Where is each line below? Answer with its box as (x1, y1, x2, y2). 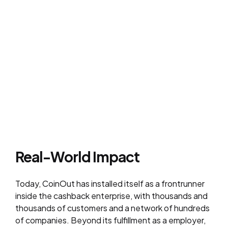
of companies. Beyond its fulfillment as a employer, (15, 215, 206, 225)
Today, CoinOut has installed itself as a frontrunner (15, 178, 205, 189)
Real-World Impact (15, 148, 139, 165)
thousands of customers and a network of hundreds (15, 203, 210, 213)
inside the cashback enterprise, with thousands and (15, 190, 208, 201)
